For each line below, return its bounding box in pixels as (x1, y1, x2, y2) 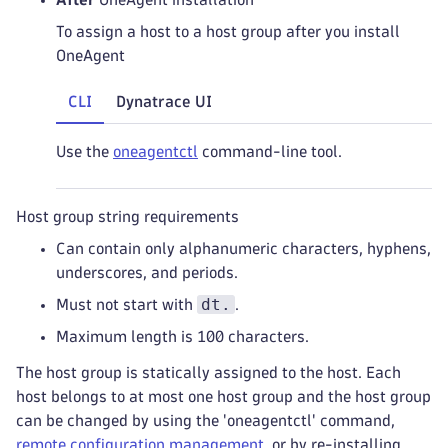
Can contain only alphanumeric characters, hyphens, (56, 241, 431, 256)
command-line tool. (198, 144, 342, 159)
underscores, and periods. (56, 265, 238, 280)
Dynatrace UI (116, 94, 212, 109)
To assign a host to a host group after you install (56, 24, 400, 39)
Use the (56, 144, 113, 159)
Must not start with (56, 297, 197, 312)
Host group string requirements (16, 209, 239, 224)
